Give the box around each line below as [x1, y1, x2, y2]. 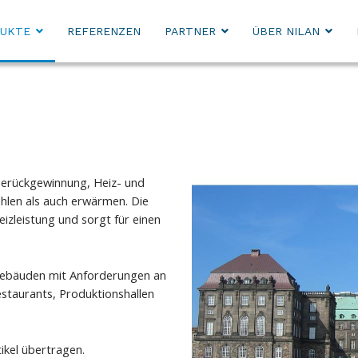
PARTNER [164, 25, 216, 38]
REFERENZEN [66, 25, 141, 38]
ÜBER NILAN [252, 25, 320, 38]
